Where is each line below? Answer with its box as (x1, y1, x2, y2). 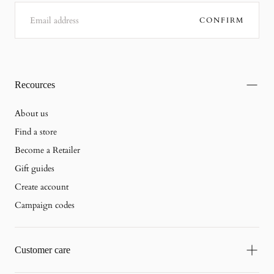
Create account (15, 181, 68, 193)
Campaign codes (15, 199, 75, 211)
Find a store (15, 126, 57, 138)
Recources (15, 80, 55, 90)
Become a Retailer (15, 144, 80, 156)
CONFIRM (199, 15, 244, 25)
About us (15, 108, 48, 119)
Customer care (15, 245, 70, 255)
